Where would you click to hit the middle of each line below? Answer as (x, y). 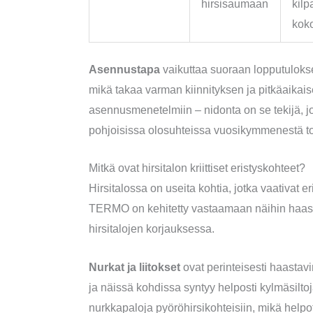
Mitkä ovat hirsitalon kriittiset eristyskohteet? (197, 168)
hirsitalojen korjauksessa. (151, 229)
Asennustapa (124, 69)
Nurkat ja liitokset (134, 267)
